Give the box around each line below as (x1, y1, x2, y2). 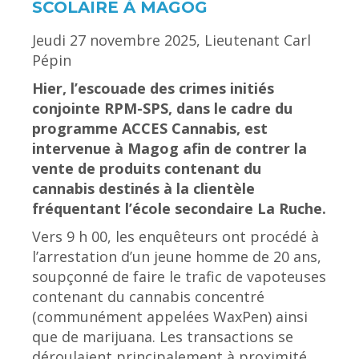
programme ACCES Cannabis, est (32, 119, 268, 138)
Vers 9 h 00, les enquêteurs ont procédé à (32, 227, 319, 246)
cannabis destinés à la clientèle (32, 179, 255, 198)
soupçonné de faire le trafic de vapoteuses (32, 267, 326, 286)
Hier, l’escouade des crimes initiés (32, 79, 274, 98)
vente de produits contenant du (32, 159, 261, 178)
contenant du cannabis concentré (32, 287, 264, 306)
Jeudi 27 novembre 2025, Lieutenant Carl (32, 30, 311, 50)
